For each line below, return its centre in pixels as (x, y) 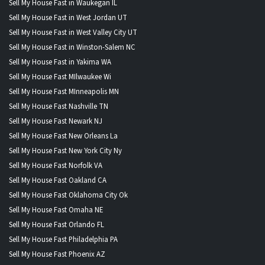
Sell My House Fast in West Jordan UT (68, 17)
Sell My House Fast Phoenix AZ (57, 254)
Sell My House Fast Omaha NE (56, 210)
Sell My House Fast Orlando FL (56, 224)
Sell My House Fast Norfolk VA (56, 165)
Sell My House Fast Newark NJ (56, 121)
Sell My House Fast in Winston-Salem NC (72, 47)
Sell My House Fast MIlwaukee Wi (60, 77)
